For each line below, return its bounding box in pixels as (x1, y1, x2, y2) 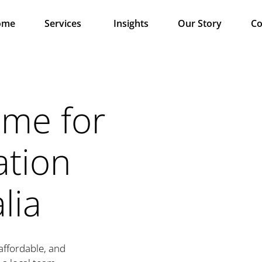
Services (44, 16, 82, 30)
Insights (113, 16, 149, 30)
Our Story (177, 16, 222, 30)
